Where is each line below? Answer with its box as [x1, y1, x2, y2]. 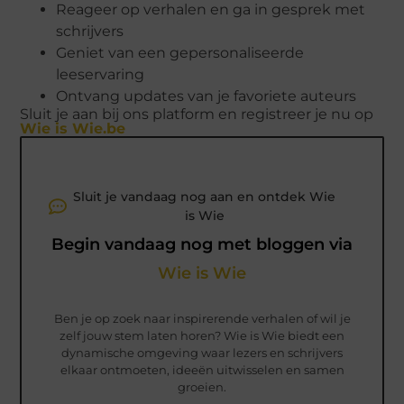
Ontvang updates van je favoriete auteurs [56, 87, 357, 105]
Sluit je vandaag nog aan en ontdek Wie [73, 188, 335, 205]
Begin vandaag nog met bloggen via [51, 234, 353, 254]
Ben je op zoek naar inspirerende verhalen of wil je [53, 310, 351, 326]
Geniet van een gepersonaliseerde [56, 43, 305, 61]
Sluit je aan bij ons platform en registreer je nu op [20, 105, 374, 123]
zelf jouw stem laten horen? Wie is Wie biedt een [60, 327, 344, 343]
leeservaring [56, 65, 145, 83]
